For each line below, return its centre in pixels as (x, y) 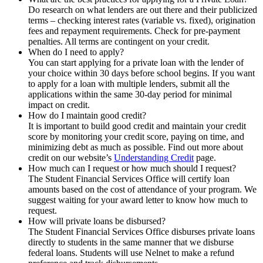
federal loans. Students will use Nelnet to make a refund (131, 253)
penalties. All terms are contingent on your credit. (119, 42)
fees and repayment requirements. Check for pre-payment (134, 31)
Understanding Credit (154, 158)
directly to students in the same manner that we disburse (131, 242)
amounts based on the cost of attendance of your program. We (142, 190)
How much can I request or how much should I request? (132, 168)
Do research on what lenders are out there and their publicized (143, 10)
